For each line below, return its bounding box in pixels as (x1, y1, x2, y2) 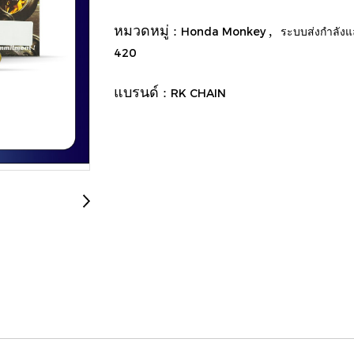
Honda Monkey (181, 24, 269, 38)
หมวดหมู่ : (114, 22, 181, 39)
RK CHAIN (171, 85, 226, 100)
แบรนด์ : (114, 84, 171, 100)
